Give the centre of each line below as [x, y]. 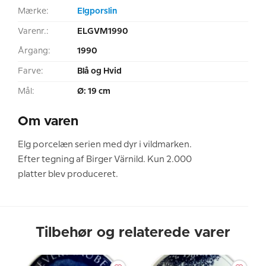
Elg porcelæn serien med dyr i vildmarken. [105, 145]
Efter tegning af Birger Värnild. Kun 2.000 [105, 159]
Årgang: [34, 51]
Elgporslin [97, 11]
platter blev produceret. [68, 174]
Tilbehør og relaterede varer [133, 232]
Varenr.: [33, 31]
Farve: [31, 71]
